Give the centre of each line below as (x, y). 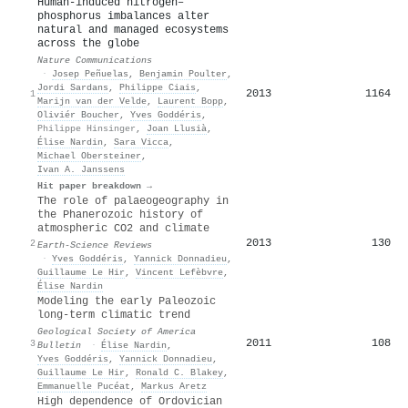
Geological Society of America (117, 331)
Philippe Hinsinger (87, 128)
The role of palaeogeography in (133, 201)
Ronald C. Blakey (179, 372)
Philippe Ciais (158, 87)
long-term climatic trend (114, 315)
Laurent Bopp (190, 101)
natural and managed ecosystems (133, 30)
